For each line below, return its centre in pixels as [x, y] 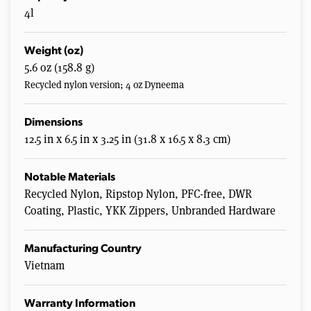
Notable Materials [70, 178]
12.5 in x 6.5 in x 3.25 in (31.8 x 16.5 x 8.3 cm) [127, 140]
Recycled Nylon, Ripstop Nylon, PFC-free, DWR [138, 194]
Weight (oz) [54, 52]
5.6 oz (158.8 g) [59, 68]
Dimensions [53, 123]
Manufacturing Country [83, 250]
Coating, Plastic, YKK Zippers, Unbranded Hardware [150, 211]
